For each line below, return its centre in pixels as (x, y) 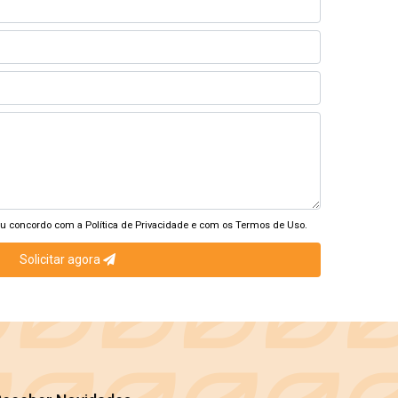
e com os (212, 225)
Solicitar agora (61, 259)
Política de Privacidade (137, 225)
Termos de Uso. (271, 225)
